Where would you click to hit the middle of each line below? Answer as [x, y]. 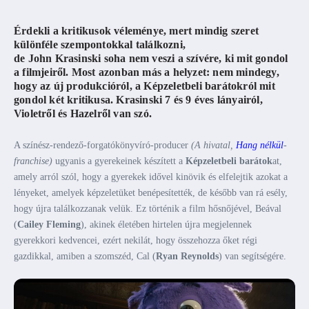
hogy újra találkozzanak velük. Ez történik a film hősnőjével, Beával [148, 209]
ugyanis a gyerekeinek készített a [119, 161]
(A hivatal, [213, 145]
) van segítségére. [252, 256]
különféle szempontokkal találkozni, [100, 44]
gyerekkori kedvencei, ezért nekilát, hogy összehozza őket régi [136, 240]
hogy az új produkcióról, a [79, 86]
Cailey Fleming [49, 225]
